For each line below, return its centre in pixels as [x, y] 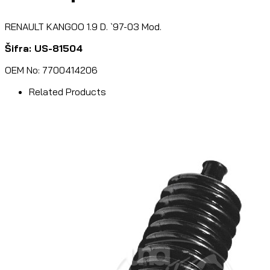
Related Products [67, 92]
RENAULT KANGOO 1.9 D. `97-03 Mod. [83, 27]
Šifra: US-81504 [44, 49]
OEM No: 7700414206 [51, 70]
